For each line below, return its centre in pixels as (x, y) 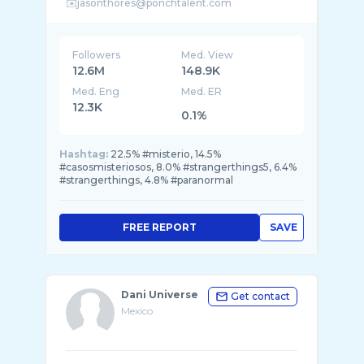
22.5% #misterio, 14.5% (166, 154)
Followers (96, 55)
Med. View (208, 55)
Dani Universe (160, 295)
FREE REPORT (159, 227)
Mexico (137, 311)
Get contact (260, 296)
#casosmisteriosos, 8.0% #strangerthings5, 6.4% (178, 167)
